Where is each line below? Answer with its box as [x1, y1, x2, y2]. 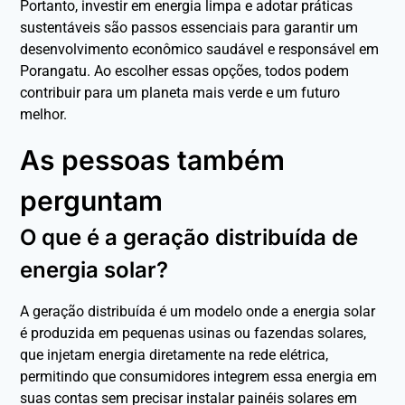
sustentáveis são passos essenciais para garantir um [20, 18, 359, 36]
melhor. [20, 105, 68, 123]
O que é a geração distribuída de [20, 223, 359, 250]
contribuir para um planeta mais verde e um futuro [20, 83, 341, 101]
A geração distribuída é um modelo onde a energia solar [20, 302, 376, 320]
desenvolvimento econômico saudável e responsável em [20, 40, 380, 58]
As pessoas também [20, 143, 286, 176]
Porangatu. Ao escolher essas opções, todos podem [20, 61, 350, 80]
